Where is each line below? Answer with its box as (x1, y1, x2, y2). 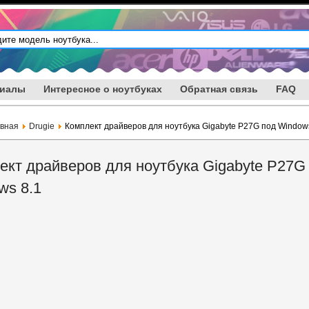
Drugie (29, 121, 54, 131)
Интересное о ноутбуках (43, 83, 162, 94)
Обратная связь (180, 83, 258, 94)
